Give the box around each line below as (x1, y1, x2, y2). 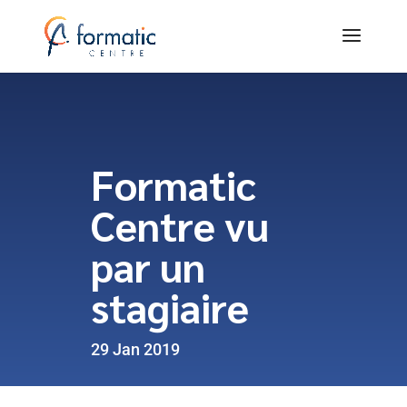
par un (91, 239, 205, 292)
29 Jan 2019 (91, 340, 180, 359)
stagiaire (91, 280, 249, 333)
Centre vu (91, 198, 269, 251)
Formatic (91, 157, 256, 210)
